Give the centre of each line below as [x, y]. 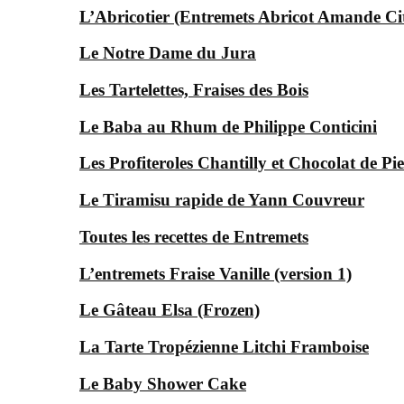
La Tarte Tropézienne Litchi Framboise [224, 347]
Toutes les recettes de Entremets [194, 236]
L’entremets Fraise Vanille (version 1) [216, 273]
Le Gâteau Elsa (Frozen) [170, 310]
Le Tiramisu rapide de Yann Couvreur [222, 200]
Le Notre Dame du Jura [168, 53]
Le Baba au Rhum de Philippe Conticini [228, 126]
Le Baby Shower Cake [163, 383]
